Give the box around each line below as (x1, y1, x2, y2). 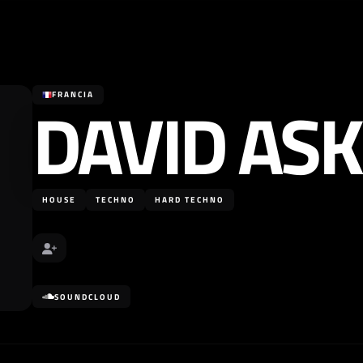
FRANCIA (52, 88, 94, 100)
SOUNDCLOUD (54, 290, 121, 303)
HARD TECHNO (155, 194, 224, 206)
